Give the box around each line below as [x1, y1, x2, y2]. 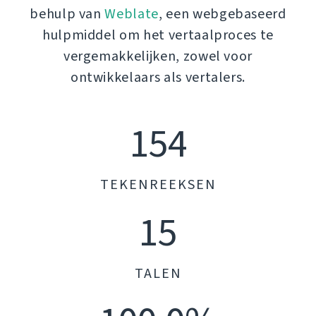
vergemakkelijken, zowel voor [63, 47, 253, 66]
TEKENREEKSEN [99, 175, 217, 195]
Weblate [104, 4, 159, 24]
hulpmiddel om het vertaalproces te [42, 25, 274, 45]
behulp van [30, 4, 105, 24]
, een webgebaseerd [159, 4, 286, 24]
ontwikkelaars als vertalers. [70, 68, 246, 87]
